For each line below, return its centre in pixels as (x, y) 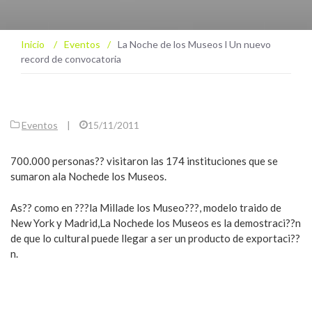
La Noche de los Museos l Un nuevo (194, 44)
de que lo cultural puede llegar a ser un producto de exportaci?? (155, 238)
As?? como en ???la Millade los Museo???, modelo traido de (146, 207)
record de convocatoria (71, 59)
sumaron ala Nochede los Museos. (88, 176)
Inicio (34, 44)
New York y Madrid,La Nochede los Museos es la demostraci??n (156, 223)
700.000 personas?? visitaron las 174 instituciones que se (144, 161)
